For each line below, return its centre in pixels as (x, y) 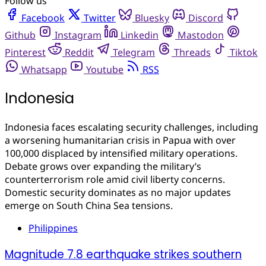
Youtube (105, 69)
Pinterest (25, 52)
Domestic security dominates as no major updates (118, 192)
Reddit (79, 52)
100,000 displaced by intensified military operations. (121, 153)
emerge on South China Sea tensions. (89, 205)
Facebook (43, 18)
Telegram (134, 52)
